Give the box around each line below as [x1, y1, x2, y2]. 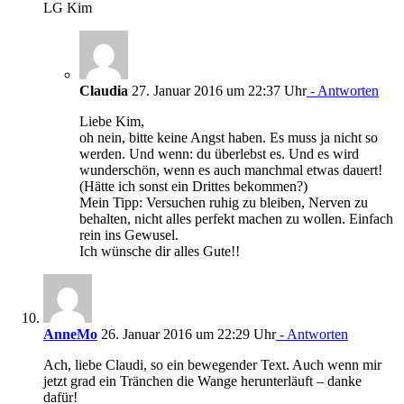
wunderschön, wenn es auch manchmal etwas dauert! [79, 161, 382, 178]
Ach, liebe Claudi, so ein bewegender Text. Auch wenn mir [43, 356, 381, 372]
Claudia [79, 82, 128, 98]
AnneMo [43, 326, 97, 342]
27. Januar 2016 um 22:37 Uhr [128, 82, 307, 98]
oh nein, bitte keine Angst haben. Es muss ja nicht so [79, 129, 378, 145]
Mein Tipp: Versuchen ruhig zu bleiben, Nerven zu [79, 194, 368, 210]
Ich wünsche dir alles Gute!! [79, 243, 240, 259]
